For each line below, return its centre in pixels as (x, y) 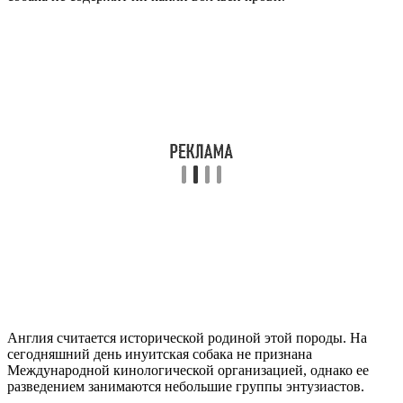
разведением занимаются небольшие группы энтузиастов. (186, 386)
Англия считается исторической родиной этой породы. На (187, 337)
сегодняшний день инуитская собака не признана (160, 354)
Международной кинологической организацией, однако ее (188, 370)
